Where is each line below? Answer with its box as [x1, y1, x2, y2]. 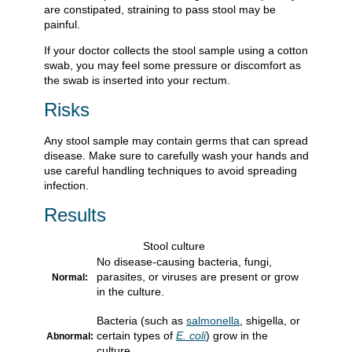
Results [44, 204, 106, 226]
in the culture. [97, 284, 164, 298]
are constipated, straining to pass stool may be [44, 2, 276, 16]
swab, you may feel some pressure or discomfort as [44, 58, 301, 71]
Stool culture [143, 239, 205, 252]
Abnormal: [46, 330, 93, 342]
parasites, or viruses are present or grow [97, 269, 299, 283]
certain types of [97, 328, 176, 342]
